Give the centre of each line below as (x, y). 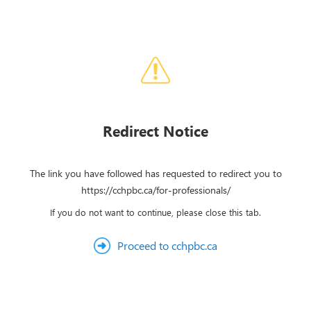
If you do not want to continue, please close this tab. (155, 212)
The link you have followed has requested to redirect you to (155, 173)
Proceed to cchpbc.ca (167, 245)
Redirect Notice (155, 131)
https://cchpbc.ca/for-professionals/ (155, 190)
